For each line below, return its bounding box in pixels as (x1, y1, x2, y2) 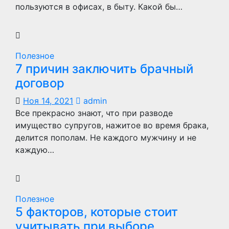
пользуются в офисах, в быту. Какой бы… (15, 2, 182, 12)
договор (15, 76, 64, 90)
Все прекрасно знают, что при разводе (15, 108, 173, 118)
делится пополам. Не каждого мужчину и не (15, 132, 196, 143)
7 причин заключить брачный (15, 61, 193, 76)
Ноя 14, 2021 (23, 96, 73, 106)
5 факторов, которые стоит (15, 204, 178, 219)
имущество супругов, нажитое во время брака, (15, 120, 209, 130)
